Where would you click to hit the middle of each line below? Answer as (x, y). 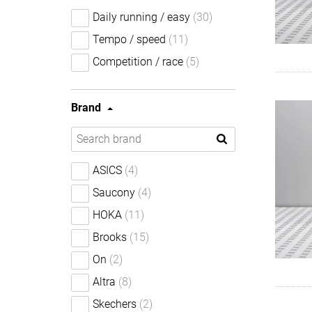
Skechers (115, 304)
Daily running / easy (141, 17)
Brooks (110, 237)
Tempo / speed (129, 39)
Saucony (114, 193)
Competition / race (138, 62)
